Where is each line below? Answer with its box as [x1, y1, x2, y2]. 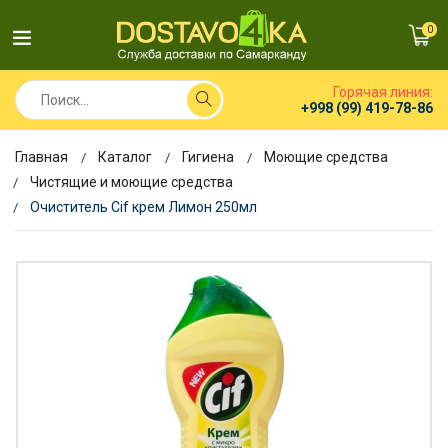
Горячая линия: [333, 84, 433, 100]
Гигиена [182, 149, 234, 165]
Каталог [98, 149, 152, 165]
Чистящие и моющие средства [30, 174, 233, 190]
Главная [15, 149, 68, 165]
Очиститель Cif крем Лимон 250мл [30, 199, 257, 215]
